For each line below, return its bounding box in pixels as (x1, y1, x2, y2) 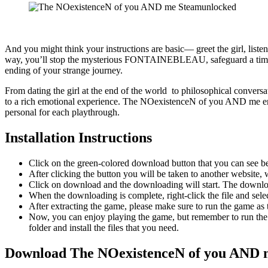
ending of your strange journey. (5, 65, 123, 75)
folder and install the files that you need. (29, 222, 179, 233)
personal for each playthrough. (5, 106, 120, 117)
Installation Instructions (5, 129, 152, 145)
